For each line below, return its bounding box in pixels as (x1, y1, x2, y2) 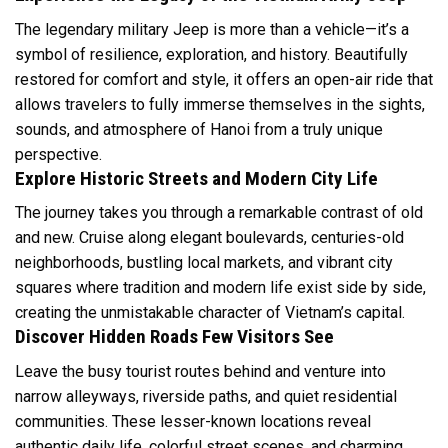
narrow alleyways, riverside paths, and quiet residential (15, 387, 397, 407)
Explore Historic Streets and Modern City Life (15, 166, 378, 190)
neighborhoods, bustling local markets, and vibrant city (15, 253, 393, 273)
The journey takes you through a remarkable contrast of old (15, 203, 423, 223)
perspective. (15, 144, 102, 164)
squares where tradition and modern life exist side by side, (15, 278, 426, 298)
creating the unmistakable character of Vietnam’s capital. (15, 303, 405, 323)
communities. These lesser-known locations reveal (15, 412, 371, 432)
